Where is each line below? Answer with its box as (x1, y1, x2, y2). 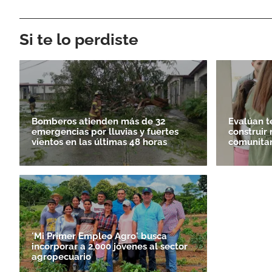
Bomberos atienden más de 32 (32, 115, 165, 127)
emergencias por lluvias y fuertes (32, 126, 178, 137)
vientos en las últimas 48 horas (32, 136, 167, 148)
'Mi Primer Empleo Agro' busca (32, 230, 167, 242)
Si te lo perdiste (19, 30, 138, 49)
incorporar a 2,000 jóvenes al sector (32, 240, 188, 252)
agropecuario (32, 251, 91, 262)
